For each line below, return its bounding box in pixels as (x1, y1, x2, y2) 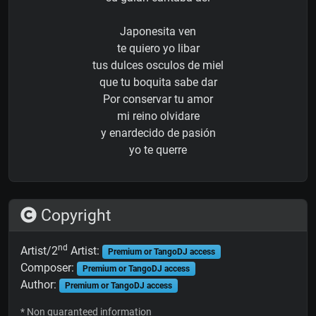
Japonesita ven (120, 25, 196, 39)
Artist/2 (20, 244, 58, 258)
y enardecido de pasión (100, 126, 216, 140)
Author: (20, 278, 59, 292)
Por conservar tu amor (103, 92, 213, 107)
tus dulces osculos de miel (92, 59, 224, 73)
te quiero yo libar (116, 42, 200, 56)
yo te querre (129, 143, 187, 157)
